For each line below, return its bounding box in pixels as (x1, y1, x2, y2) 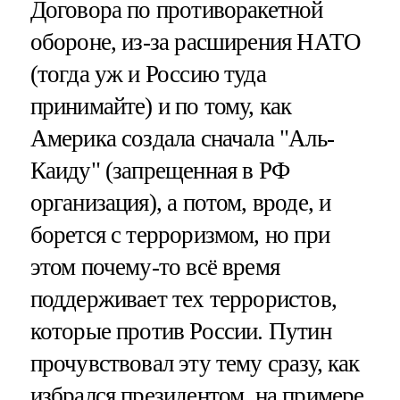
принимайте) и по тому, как (29, 93, 292, 121)
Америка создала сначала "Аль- (29, 125, 334, 153)
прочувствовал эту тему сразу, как (29, 350, 360, 378)
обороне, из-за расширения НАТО (29, 29, 362, 56)
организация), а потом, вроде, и (29, 189, 331, 217)
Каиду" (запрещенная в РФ (29, 157, 290, 185)
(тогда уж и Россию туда (29, 61, 266, 88)
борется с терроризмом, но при (29, 221, 329, 249)
